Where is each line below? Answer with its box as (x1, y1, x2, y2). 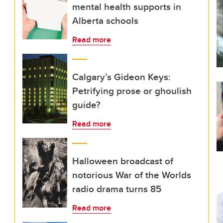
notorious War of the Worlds (72, 168, 191, 182)
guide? (72, 98, 101, 111)
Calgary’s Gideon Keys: (72, 70, 171, 84)
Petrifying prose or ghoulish (72, 84, 192, 98)
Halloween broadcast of (72, 154, 173, 168)
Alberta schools (72, 13, 138, 27)
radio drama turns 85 (72, 182, 161, 196)
